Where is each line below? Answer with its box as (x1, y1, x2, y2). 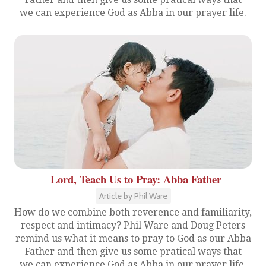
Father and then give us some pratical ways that (24, 246, 242, 258)
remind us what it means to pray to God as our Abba (15, 233, 251, 245)
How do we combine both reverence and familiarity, (14, 207, 252, 218)
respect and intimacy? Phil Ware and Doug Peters (21, 220, 245, 232)
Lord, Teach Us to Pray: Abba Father (50, 171, 221, 188)
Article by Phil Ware (99, 191, 167, 202)
